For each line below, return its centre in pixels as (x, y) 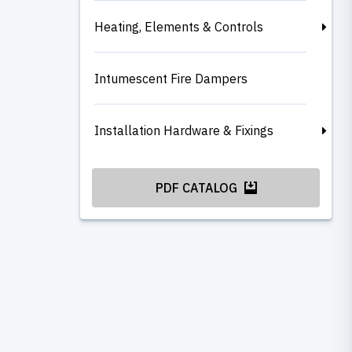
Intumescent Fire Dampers (171, 78)
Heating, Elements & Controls (179, 26)
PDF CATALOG (198, 187)
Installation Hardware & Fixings (184, 130)
